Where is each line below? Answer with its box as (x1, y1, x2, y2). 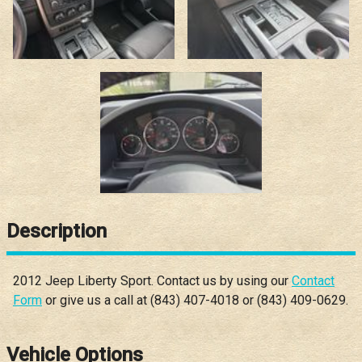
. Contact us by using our (151, 273, 292, 289)
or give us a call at (42, 293, 150, 309)
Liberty (78, 273, 117, 289)
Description (6, 219, 107, 242)
